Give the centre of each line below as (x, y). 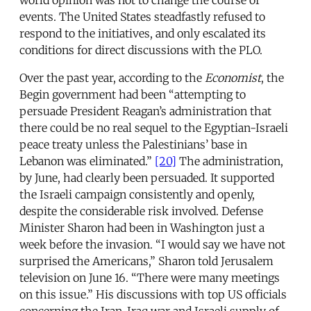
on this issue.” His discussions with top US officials (153, 294)
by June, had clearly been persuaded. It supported (147, 177)
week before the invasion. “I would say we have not (152, 244)
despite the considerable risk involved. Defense (141, 211)
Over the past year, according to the (112, 77)
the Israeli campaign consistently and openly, (137, 194)
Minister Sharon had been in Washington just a (142, 227)
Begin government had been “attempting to (133, 94)
